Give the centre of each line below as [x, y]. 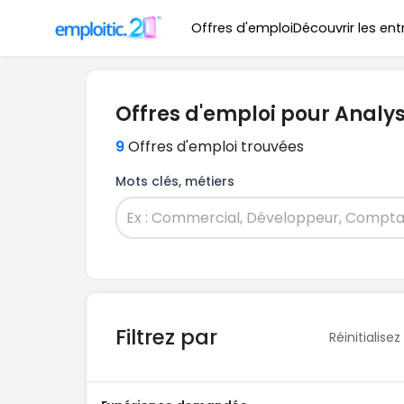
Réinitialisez [365, 337]
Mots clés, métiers [175, 181]
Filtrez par [166, 337]
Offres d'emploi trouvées [216, 147]
